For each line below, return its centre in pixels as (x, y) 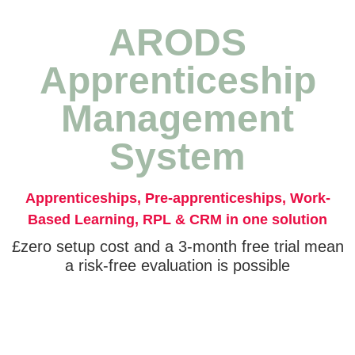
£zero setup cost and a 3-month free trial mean (177, 246)
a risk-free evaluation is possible (177, 265)
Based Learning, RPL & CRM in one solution (177, 219)
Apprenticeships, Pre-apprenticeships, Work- (177, 198)
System (177, 157)
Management (177, 118)
